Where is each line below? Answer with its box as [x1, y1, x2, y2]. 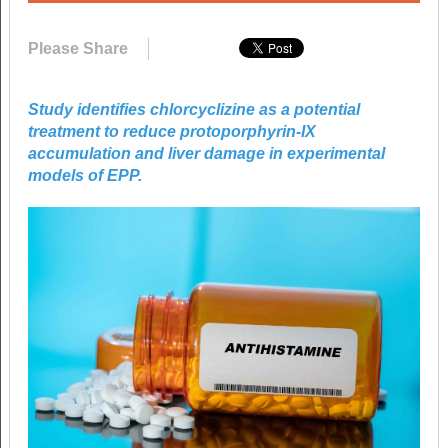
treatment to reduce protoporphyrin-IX [27, 122, 316, 140]
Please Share [27, 39, 128, 57]
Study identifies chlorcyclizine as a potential [27, 100, 360, 118]
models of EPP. [27, 166, 142, 184]
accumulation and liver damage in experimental [27, 144, 385, 162]
